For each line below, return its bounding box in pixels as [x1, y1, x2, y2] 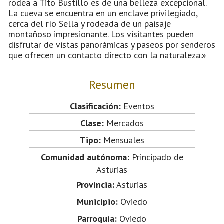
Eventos [120, 100, 154, 112]
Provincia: [76, 178, 114, 190]
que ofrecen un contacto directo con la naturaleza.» [8, 49, 206, 61]
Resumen [88, 76, 135, 92]
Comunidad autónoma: [40, 151, 129, 163]
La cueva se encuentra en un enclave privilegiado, [8, 7, 197, 19]
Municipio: [76, 195, 118, 207]
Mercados [103, 117, 144, 129]
